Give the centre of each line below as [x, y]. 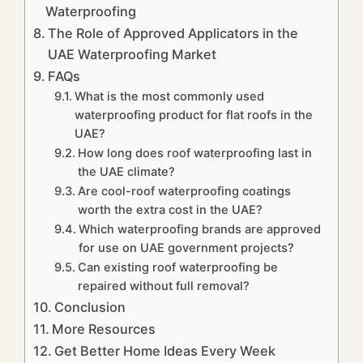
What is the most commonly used [169, 97]
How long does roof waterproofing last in [194, 154]
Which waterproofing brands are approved [199, 230]
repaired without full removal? [163, 286]
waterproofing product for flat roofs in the [193, 115]
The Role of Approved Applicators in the [173, 34]
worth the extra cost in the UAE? [170, 210]
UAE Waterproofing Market [132, 55]
